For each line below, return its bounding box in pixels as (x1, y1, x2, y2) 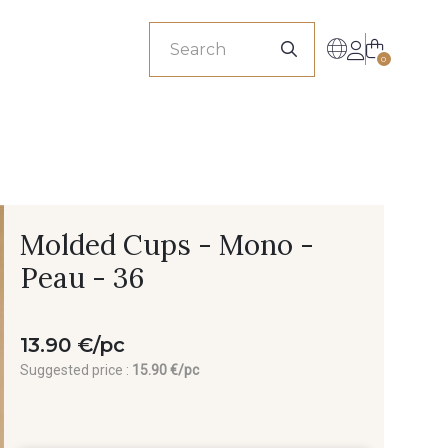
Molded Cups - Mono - (20, 227, 314, 263)
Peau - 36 (20, 260, 144, 296)
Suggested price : (20, 362, 132, 378)
